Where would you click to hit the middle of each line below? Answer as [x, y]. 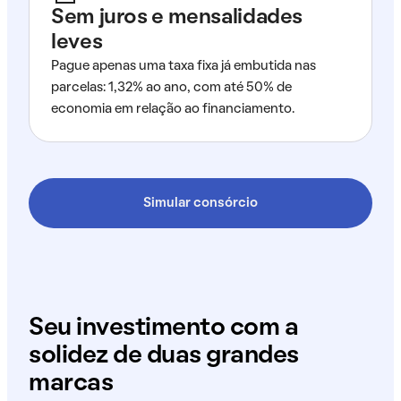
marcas [71, 384]
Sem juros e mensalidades [177, 18]
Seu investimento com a [164, 328]
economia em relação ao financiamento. [173, 109]
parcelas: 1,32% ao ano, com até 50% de [171, 88]
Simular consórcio [200, 203]
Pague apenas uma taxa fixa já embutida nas [183, 66]
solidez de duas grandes [164, 356]
